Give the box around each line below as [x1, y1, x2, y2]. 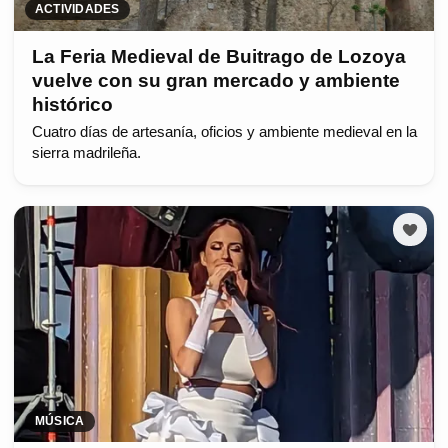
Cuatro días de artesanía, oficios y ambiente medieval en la [31, 123, 417, 140]
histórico [31, 93, 113, 115]
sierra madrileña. [31, 144, 141, 161]
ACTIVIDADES [35, 2, 120, 17]
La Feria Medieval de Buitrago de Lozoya [31, 45, 406, 67]
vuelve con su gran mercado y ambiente [31, 69, 400, 91]
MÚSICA [35, 414, 85, 429]
